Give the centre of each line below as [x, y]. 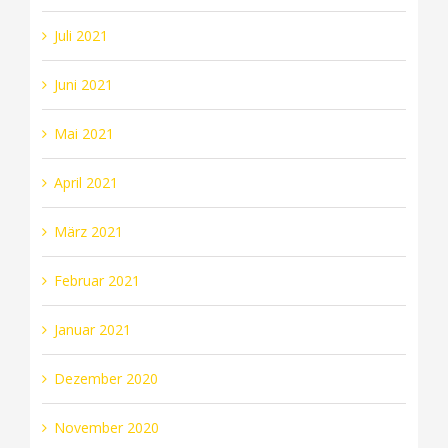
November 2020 [106, 427]
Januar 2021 [92, 329]
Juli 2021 [80, 35]
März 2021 [88, 231]
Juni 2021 [83, 84]
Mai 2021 [83, 133]
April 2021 [85, 182]
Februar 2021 [96, 280]
